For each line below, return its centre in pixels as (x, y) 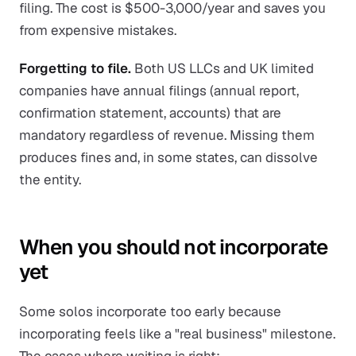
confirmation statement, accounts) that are (150, 113)
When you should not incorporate (173, 247)
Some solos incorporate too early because (150, 311)
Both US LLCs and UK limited (222, 68)
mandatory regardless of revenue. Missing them (167, 135)
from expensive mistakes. (98, 30)
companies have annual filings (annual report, (159, 91)
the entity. (50, 180)
